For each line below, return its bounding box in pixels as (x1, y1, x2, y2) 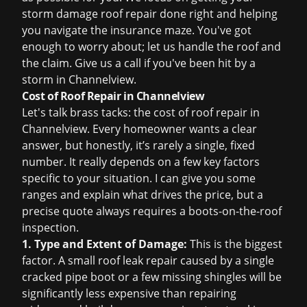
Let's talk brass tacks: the (22, 105, 153, 120)
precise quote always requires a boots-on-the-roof (22, 204, 282, 219)
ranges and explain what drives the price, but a (22, 187, 263, 202)
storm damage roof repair (22, 6, 157, 21)
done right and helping (157, 6, 278, 21)
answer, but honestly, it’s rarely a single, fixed (22, 138, 255, 153)
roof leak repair (98, 253, 177, 268)
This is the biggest (187, 236, 282, 251)
